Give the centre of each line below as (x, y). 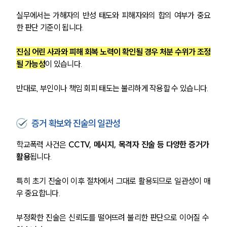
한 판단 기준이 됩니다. (50, 28)
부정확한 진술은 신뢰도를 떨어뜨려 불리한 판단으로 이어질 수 (113, 218)
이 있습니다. (64, 64)
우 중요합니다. (38, 193)
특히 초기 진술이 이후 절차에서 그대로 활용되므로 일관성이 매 (113, 181)
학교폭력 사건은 (41, 145)
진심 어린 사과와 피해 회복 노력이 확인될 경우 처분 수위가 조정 (113, 52)
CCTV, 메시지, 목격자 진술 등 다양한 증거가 (138, 145)
